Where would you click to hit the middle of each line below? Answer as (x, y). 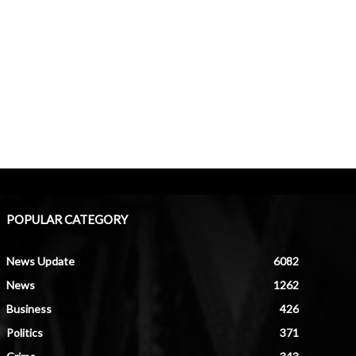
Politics (25, 332)
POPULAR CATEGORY (67, 219)
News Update (41, 261)
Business (29, 308)
